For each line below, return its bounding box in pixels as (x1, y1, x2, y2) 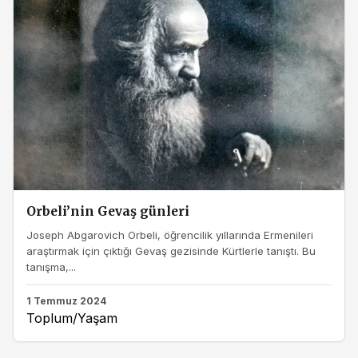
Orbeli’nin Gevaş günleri (26, 203, 189, 219)
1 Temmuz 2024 (26, 294, 106, 307)
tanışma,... (26, 261, 76, 274)
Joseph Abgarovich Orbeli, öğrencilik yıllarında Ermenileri (26, 229, 313, 242)
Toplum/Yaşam (26, 309, 117, 326)
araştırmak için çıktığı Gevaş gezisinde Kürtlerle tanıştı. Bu (26, 245, 316, 258)
